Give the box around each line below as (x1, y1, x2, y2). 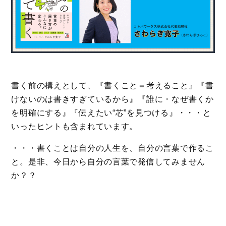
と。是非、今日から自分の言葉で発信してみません (11, 157, 205, 166)
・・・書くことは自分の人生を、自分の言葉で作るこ (11, 143, 214, 152)
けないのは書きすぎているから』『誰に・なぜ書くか (11, 94, 214, 103)
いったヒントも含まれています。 (11, 122, 138, 131)
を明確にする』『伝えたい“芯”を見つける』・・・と (11, 108, 211, 117)
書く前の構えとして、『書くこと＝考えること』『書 (11, 81, 214, 90)
